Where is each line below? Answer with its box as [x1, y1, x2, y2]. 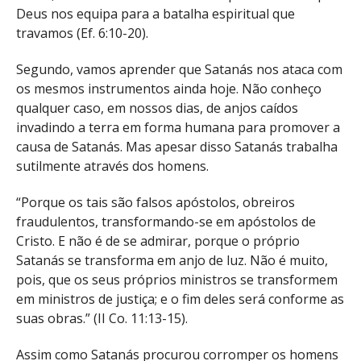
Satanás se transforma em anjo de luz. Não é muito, [16, 251, 328, 269]
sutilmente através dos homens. [16, 157, 209, 176]
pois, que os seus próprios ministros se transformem [16, 271, 338, 288]
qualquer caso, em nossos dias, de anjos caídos [16, 99, 298, 118]
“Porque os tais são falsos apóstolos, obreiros [16, 193, 295, 211]
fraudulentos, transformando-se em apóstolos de [16, 213, 316, 230]
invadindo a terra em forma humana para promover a [16, 118, 340, 137]
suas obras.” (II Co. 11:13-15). [16, 309, 188, 327]
